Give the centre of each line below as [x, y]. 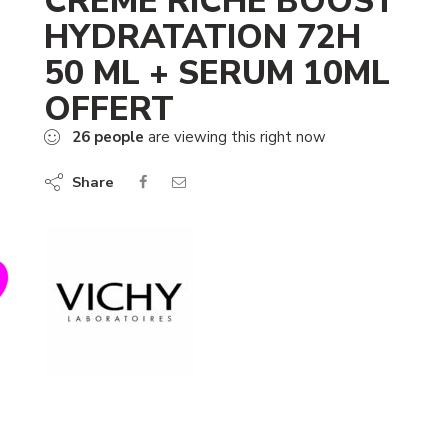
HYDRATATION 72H [202, 37]
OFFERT [109, 109]
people [119, 137]
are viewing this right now [235, 137]
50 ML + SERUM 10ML [217, 73]
